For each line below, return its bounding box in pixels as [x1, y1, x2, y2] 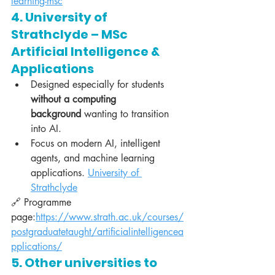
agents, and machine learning [31, 152, 158, 165]
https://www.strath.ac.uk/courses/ [36, 211, 184, 224]
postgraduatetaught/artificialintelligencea [11, 225, 184, 239]
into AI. [31, 122, 61, 136]
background [31, 107, 81, 121]
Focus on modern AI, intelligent [31, 137, 163, 150]
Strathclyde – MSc [11, 26, 130, 44]
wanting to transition [81, 107, 172, 121]
